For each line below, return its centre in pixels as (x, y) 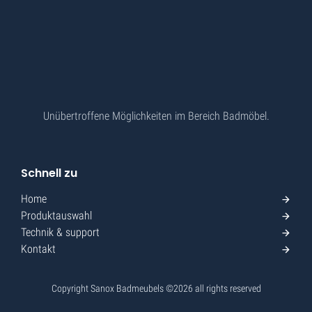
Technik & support (60, 233)
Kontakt (38, 249)
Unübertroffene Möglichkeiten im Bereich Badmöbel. (156, 116)
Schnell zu (49, 173)
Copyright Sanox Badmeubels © (112, 289)
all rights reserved (227, 289)
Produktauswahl (56, 216)
